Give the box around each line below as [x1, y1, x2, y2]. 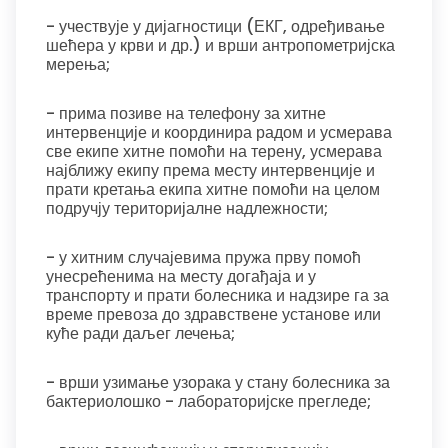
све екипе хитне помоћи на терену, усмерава [46, 140, 382, 163]
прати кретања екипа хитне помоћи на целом [46, 178, 380, 201]
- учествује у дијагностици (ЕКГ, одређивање [46, 15, 385, 38]
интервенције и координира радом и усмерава [46, 121, 392, 144]
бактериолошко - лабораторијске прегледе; [46, 390, 375, 413]
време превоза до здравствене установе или [46, 303, 381, 326]
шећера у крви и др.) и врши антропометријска [46, 34, 395, 57]
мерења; [46, 53, 110, 76]
